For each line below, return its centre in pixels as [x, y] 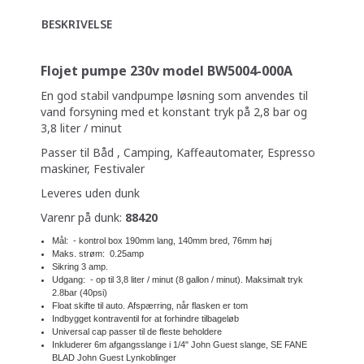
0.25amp [126, 254]
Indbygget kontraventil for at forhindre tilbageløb [145, 319]
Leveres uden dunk [90, 193]
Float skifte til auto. [89, 306]
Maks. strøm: [78, 254]
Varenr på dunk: [83, 218]
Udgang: [69, 280]
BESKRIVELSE [77, 24]
